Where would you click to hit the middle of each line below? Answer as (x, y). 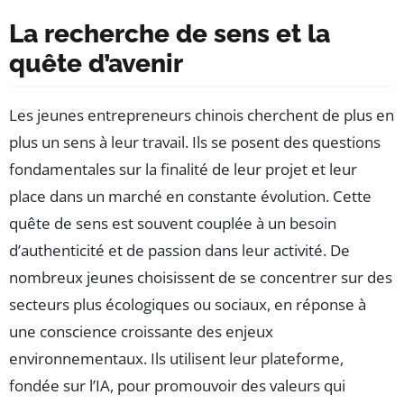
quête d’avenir (96, 64)
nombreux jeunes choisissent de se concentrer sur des (201, 278)
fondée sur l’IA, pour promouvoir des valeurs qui (177, 386)
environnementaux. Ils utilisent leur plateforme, (176, 359)
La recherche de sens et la (170, 34)
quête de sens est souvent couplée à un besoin (173, 224)
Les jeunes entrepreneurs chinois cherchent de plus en (202, 115)
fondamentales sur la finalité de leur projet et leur (183, 170)
